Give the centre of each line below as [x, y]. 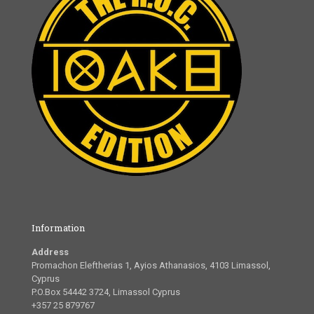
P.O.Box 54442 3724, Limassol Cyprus [106, 292]
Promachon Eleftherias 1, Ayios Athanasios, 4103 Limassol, [151, 266]
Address [50, 252]
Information [58, 228]
